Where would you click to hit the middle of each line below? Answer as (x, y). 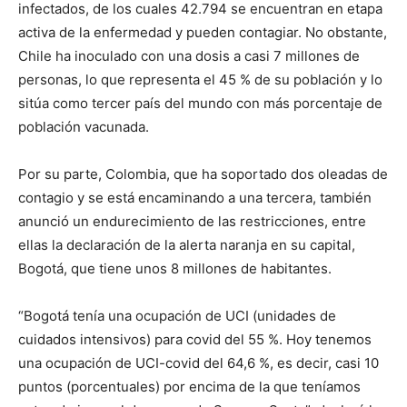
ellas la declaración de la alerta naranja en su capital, (187, 244)
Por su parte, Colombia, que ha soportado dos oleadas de (203, 174)
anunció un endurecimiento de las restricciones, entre (192, 221)
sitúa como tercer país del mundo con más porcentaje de (200, 103)
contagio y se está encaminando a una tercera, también (195, 197)
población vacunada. (84, 126)
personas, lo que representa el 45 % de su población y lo (200, 79)
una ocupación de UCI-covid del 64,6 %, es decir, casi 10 (199, 362)
